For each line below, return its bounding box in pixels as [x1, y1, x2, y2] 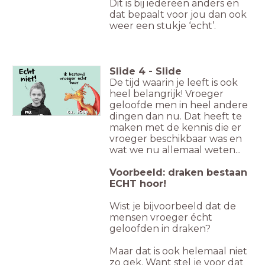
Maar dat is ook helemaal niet [109, 245, 247, 257]
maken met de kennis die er [109, 122, 241, 134]
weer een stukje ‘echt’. [109, 20, 216, 32]
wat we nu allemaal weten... [109, 144, 241, 156]
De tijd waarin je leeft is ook [109, 77, 238, 89]
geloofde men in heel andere [109, 99, 248, 111]
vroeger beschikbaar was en [109, 133, 242, 145]
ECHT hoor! [109, 178, 166, 190]
